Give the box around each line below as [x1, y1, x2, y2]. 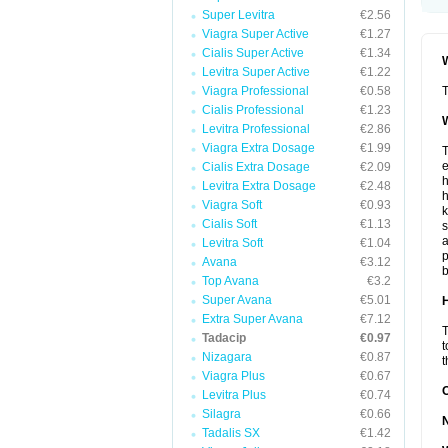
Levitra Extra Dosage [202, 179, 316, 193]
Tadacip [202, 331, 246, 345]
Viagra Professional [202, 84, 309, 98]
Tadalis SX [202, 426, 260, 440]
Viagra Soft [202, 198, 262, 212]
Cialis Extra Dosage [202, 160, 310, 174]
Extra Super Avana [202, 312, 303, 326]
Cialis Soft [202, 217, 257, 231]
